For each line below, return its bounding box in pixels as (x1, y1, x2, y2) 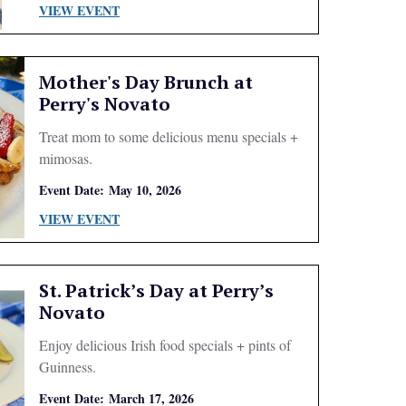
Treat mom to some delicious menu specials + (38, 127, 298, 146)
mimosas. (38, 149, 92, 168)
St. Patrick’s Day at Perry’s (38, 278, 274, 303)
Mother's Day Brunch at (38, 70, 253, 94)
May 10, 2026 (108, 180, 181, 199)
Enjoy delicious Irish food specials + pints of (38, 335, 291, 354)
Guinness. (38, 357, 96, 376)
